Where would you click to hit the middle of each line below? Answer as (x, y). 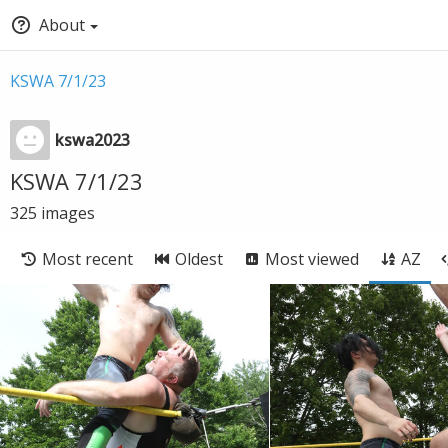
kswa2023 (92, 140)
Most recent (87, 259)
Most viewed (312, 259)
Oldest (199, 259)
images (68, 213)
